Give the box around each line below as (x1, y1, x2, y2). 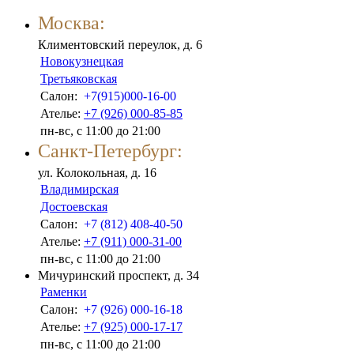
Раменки (40, 284, 87, 299)
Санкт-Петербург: (38, 140, 183, 161)
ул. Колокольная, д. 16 (38, 165, 156, 179)
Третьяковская (40, 71, 117, 85)
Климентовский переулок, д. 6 (38, 37, 202, 51)
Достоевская (40, 199, 107, 213)
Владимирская (40, 182, 119, 196)
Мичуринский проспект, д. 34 (38, 268, 199, 282)
